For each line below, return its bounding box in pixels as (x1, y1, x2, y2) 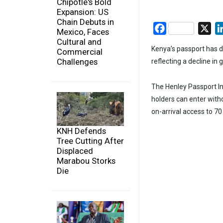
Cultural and (57, 37, 102, 47)
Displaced (57, 145, 93, 156)
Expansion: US (57, 7, 109, 17)
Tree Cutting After (57, 135, 124, 146)
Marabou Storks (57, 155, 115, 166)
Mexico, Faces (57, 27, 109, 37)
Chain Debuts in (57, 17, 114, 27)
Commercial (57, 47, 103, 57)
